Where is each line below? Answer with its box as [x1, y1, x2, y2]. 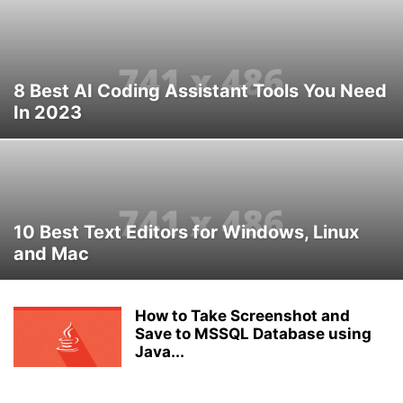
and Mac [13, 243, 89, 264]
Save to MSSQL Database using [135, 325, 372, 343]
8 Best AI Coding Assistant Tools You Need [13, 80, 387, 102]
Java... [135, 343, 184, 361]
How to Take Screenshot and [135, 307, 350, 325]
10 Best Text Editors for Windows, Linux [13, 221, 359, 243]
